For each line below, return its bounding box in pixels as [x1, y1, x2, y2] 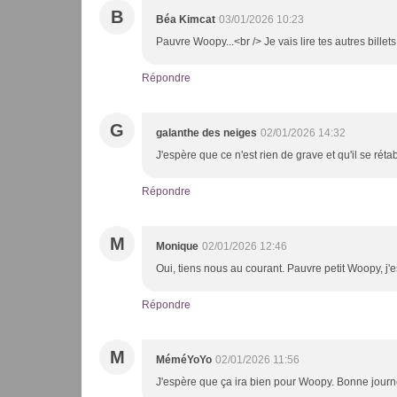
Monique [156, 239, 198, 253]
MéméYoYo [156, 353, 212, 366]
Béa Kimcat [156, 12, 215, 26]
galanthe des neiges [156, 126, 257, 139]
